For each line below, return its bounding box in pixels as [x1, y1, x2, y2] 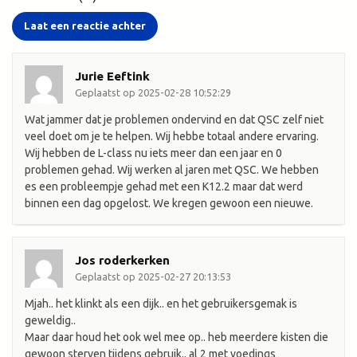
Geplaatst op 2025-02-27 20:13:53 [75, 271, 231, 283]
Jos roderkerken [75, 253, 170, 268]
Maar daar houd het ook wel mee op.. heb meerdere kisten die [25, 331, 328, 344]
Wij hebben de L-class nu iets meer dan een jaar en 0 [25, 147, 282, 160]
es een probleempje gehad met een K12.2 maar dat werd [25, 180, 303, 194]
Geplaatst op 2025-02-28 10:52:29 [75, 87, 231, 99]
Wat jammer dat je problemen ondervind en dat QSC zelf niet [25, 113, 324, 127]
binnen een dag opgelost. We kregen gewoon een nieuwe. [25, 197, 313, 210]
